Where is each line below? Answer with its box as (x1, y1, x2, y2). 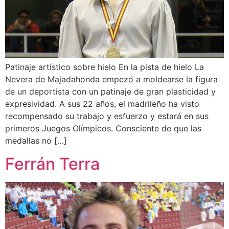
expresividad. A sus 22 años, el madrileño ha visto (5, 99, 199, 109)
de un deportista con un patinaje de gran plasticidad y (5, 86, 216, 97)
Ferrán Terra (5, 153, 100, 174)
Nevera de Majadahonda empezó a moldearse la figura (5, 74, 218, 85)
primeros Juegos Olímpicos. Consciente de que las (5, 123, 201, 134)
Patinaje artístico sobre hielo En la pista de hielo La (5, 62, 204, 73)
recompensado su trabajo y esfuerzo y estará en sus (5, 111, 209, 122)
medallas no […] (5, 135, 67, 146)
